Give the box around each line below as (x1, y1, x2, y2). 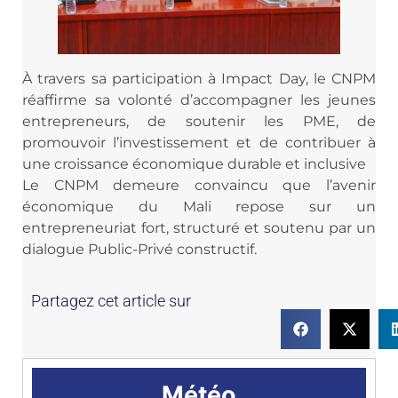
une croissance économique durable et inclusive (22, 155, 366, 172)
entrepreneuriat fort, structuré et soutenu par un (22, 219, 376, 236)
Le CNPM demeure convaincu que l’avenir (22, 176, 376, 194)
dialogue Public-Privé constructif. (22, 240, 257, 258)
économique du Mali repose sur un (22, 197, 376, 215)
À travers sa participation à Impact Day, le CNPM (22, 69, 376, 87)
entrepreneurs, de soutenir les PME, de (22, 112, 376, 130)
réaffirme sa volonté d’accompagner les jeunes (22, 91, 376, 108)
